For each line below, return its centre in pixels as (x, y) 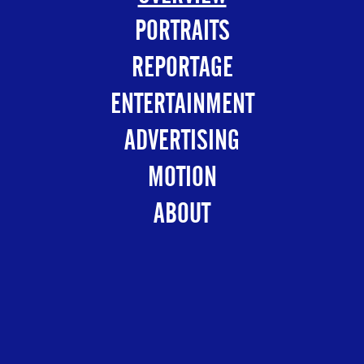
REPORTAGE (182, 67)
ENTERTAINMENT (182, 104)
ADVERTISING (182, 141)
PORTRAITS (182, 31)
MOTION (182, 177)
